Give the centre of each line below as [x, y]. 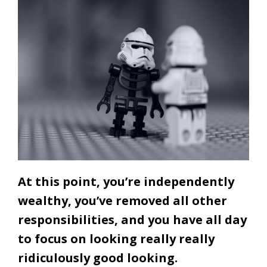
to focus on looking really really [116, 238]
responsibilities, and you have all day [132, 219]
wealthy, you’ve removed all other [122, 200]
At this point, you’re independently [126, 181]
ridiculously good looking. [98, 257]
